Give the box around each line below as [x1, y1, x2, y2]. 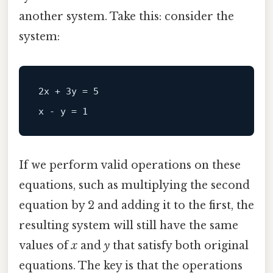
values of [19, 238, 71, 252]
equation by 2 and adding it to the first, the [19, 198, 254, 212]
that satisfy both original [110, 238, 249, 252]
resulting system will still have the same [19, 218, 238, 232]
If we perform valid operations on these [19, 158, 241, 172]
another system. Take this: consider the [19, 9, 234, 23]
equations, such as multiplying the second [19, 178, 250, 192]
